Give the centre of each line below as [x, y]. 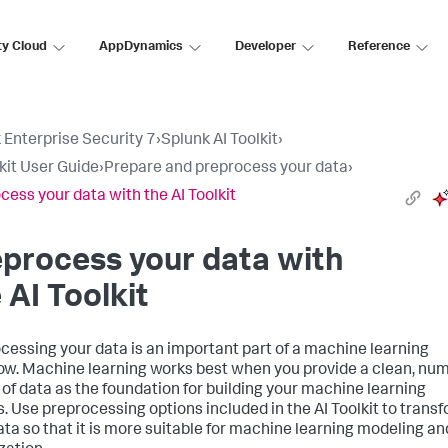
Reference [379, 47]
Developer [265, 47]
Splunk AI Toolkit [219, 141]
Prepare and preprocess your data [226, 169]
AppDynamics [141, 47]
